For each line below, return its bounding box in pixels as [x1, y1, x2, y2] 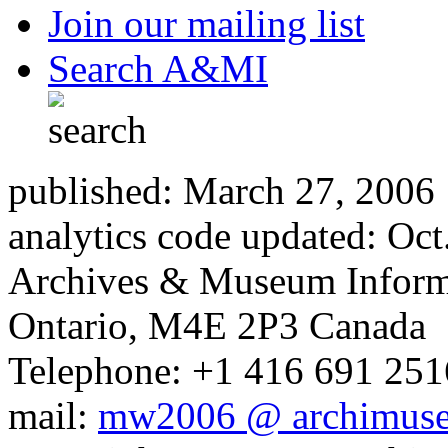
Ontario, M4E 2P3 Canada [8, 390, 426, 434]
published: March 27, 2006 [8, 255, 435, 299]
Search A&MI [48, 133, 268, 177]
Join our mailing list [48, 88, 365, 132]
